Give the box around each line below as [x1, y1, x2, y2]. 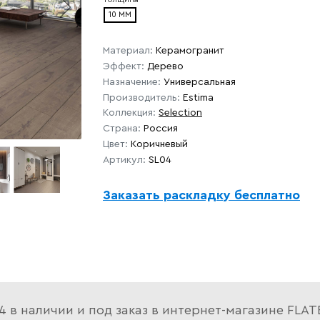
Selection [159, 108, 202, 119]
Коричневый [131, 139, 188, 149]
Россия [144, 124, 178, 134]
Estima [183, 92, 214, 103]
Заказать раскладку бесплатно [103, 188, 300, 201]
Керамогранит [156, 46, 224, 56]
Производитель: [103, 92, 180, 103]
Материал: [103, 46, 153, 56]
